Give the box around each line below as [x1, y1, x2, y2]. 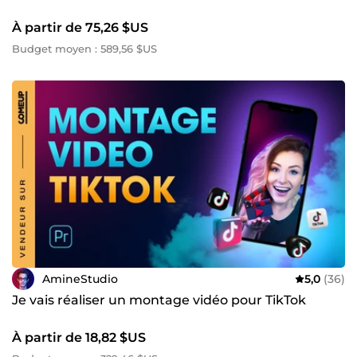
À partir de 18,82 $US [12, 330, 146, 346]
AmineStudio [42, 271, 118, 286]
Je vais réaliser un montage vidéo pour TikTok [12, 292, 306, 308]
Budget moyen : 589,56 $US [12, 42, 157, 56]
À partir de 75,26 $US [12, 20, 148, 36]
